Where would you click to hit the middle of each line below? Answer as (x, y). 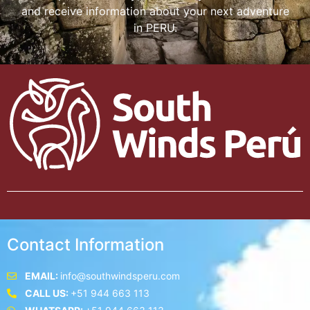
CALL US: (47, 293)
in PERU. (155, 28)
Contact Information (85, 245)
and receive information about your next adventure (155, 11)
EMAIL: (42, 276)
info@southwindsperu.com (120, 276)
